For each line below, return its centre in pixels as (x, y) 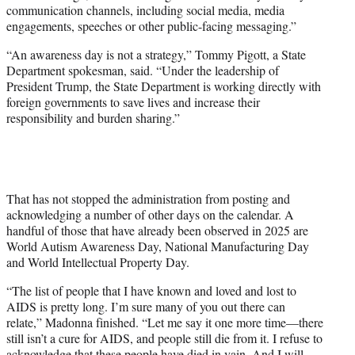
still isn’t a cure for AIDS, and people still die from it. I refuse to (164, 338)
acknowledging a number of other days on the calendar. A (150, 215)
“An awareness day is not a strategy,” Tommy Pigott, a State (156, 55)
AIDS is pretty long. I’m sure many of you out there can (146, 307)
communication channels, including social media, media (145, 10)
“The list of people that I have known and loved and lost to (151, 291)
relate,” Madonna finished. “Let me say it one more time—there (165, 323)
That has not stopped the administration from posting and (148, 199)
